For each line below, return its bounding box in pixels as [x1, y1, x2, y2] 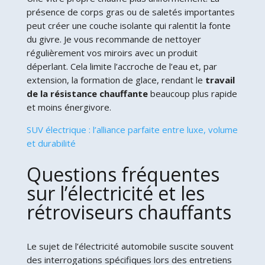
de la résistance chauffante [26, 87, 148, 99]
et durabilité [26, 137, 76, 149]
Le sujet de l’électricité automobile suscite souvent [26, 240, 234, 252]
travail [205, 73, 235, 86]
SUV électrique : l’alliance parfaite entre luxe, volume [26, 123, 238, 135]
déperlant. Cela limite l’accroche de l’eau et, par [26, 60, 217, 72]
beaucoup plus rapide [147, 87, 237, 99]
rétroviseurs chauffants [26, 199, 231, 225]
